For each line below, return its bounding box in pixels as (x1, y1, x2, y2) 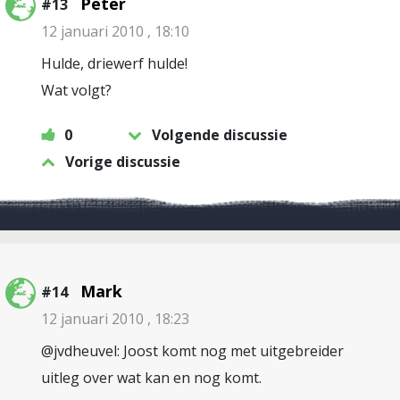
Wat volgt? (41, 80, 112, 100)
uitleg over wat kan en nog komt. (41, 368, 262, 387)
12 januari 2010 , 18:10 (41, 21, 189, 41)
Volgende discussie (152, 125, 287, 145)
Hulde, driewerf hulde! (41, 54, 187, 73)
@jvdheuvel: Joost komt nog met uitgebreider (41, 341, 344, 361)
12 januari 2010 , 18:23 (41, 309, 189, 329)
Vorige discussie (65, 152, 180, 171)
